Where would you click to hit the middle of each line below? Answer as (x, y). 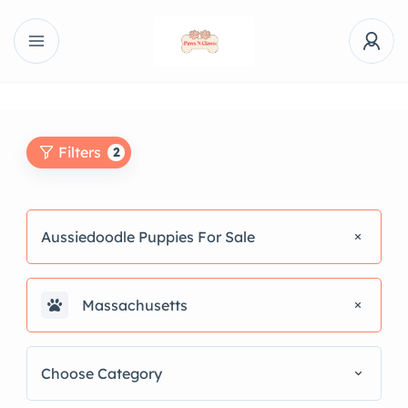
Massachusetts (135, 305)
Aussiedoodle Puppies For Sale (148, 236)
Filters (80, 152)
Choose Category (102, 373)
